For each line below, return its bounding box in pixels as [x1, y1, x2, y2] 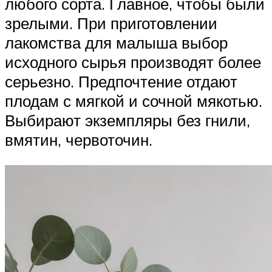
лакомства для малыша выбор [5, 33, 228, 53]
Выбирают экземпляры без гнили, [5, 110, 250, 131]
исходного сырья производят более [5, 52, 261, 72]
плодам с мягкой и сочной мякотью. [5, 91, 262, 111]
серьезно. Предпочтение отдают [5, 72, 237, 92]
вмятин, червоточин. [5, 130, 152, 150]
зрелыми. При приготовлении [5, 13, 217, 33]
